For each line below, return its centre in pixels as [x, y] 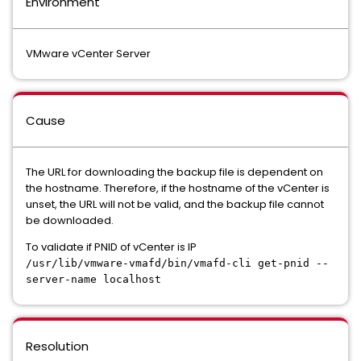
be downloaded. [70, 220]
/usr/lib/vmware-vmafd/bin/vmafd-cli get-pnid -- [177, 263]
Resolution [57, 346]
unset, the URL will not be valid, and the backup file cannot [175, 204]
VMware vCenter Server [88, 54]
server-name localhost [93, 279]
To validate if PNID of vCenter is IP [111, 247]
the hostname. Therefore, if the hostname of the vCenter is [178, 188]
